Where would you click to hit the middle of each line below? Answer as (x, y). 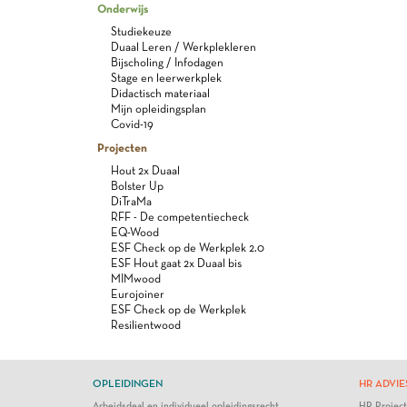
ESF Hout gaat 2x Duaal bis (176, 263)
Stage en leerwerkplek (166, 78)
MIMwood (136, 278)
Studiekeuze (141, 31)
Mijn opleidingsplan (159, 109)
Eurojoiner (138, 294)
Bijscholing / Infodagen (167, 62)
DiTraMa (131, 201)
